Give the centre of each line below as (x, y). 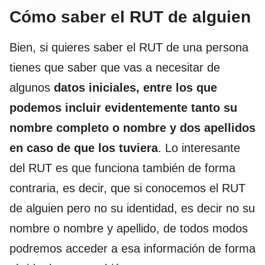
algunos (32, 88)
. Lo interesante (199, 148)
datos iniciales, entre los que (135, 88)
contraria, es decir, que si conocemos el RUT (127, 188)
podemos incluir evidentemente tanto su (123, 108)
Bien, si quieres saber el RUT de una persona (129, 48)
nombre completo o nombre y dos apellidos (132, 128)
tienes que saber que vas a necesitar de (115, 68)
